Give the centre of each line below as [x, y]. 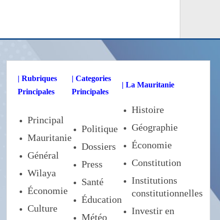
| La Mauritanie [148, 85]
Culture [43, 208]
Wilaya [42, 173]
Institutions [155, 180]
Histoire [148, 110]
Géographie [155, 127]
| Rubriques [38, 79]
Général [43, 155]
